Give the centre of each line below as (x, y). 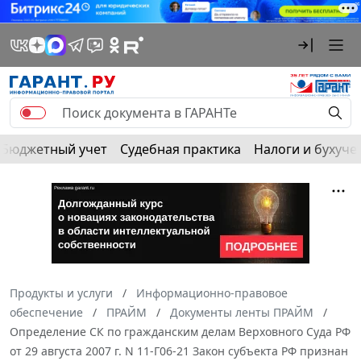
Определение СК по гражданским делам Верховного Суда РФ (180, 331)
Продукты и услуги (61, 293)
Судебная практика (180, 149)
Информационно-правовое (212, 293)
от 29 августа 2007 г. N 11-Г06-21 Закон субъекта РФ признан (179, 351)
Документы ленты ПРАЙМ (242, 312)
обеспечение (46, 312)
